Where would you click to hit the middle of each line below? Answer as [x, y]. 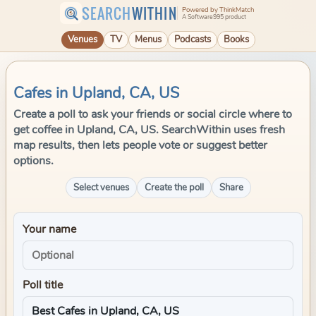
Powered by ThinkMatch [218, 10]
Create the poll [174, 188]
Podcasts [192, 39]
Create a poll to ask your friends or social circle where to [153, 114]
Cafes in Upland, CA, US [96, 93]
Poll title [43, 285]
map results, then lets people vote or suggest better [140, 145]
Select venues [101, 188]
